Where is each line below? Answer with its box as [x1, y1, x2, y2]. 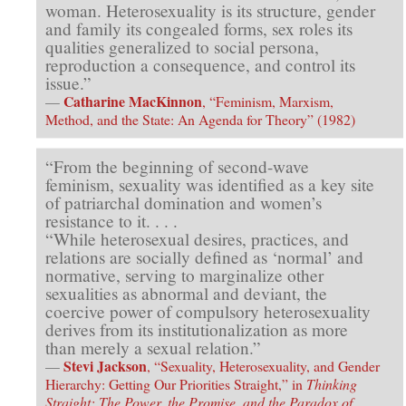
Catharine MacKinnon [63, 90, 202, 111]
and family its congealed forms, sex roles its [45, 16, 353, 40]
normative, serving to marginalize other [45, 263, 324, 286]
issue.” [45, 71, 92, 94]
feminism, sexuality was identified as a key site [45, 172, 374, 196]
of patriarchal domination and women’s [45, 190, 322, 214]
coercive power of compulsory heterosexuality [45, 299, 371, 323]
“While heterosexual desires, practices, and [45, 227, 349, 250]
